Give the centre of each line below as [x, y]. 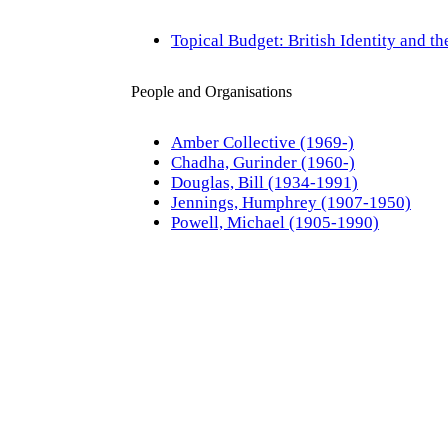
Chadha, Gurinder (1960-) [263, 162]
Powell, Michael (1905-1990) [275, 222]
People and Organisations [211, 91]
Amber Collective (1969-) [262, 142]
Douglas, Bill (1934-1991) [264, 182]
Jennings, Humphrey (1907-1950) [291, 202]
